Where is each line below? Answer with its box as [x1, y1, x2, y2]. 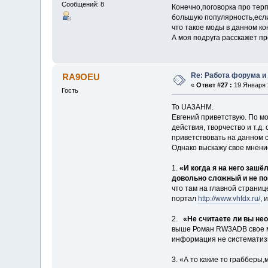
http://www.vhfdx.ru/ [197, 194, 260, 203]
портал [171, 194, 198, 203]
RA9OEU [62, 72, 100, 83]
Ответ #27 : [196, 81, 233, 89]
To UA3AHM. [171, 103, 214, 112]
